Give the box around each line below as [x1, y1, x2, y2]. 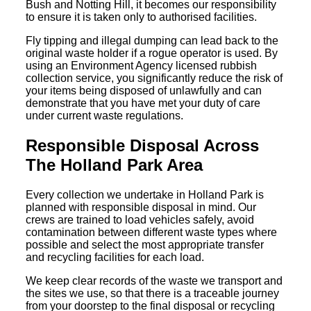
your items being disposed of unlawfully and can [26, 84, 262, 96]
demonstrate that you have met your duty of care [26, 96, 261, 109]
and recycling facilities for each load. [26, 251, 205, 263]
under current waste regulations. [26, 109, 184, 121]
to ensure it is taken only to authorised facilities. [26, 10, 258, 23]
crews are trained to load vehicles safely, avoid [26, 213, 255, 226]
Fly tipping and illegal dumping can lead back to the [26, 34, 279, 47]
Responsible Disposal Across [26, 135, 260, 155]
